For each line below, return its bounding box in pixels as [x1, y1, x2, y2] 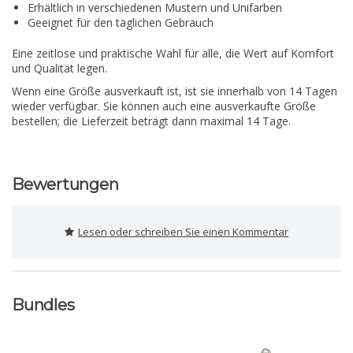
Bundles [12, 295, 75, 315]
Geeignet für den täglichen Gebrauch [28, 15, 214, 31]
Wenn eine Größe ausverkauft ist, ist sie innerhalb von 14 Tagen [12, 84, 337, 99]
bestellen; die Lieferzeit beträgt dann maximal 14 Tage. [12, 113, 291, 129]
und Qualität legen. [12, 61, 107, 76]
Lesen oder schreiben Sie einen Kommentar [78, 225, 288, 240]
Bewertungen [12, 175, 119, 195]
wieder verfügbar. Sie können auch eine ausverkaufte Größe [12, 98, 316, 114]
